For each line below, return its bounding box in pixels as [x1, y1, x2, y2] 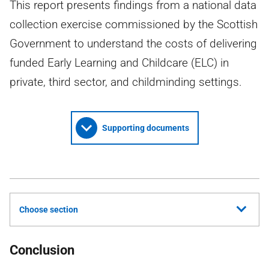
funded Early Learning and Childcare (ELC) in [10, 56, 229, 70]
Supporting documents [101, 123, 189, 133]
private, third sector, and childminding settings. [10, 75, 242, 89]
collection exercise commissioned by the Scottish [10, 17, 258, 31]
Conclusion [10, 243, 74, 258]
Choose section [19, 205, 78, 214]
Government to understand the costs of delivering [10, 37, 257, 50]
